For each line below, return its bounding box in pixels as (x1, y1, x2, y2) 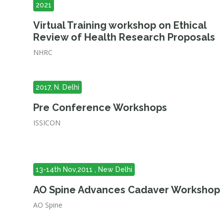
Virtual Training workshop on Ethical (33, 19, 207, 31)
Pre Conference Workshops (33, 102, 167, 113)
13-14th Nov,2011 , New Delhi (36, 166, 133, 173)
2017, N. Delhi (36, 83, 80, 91)
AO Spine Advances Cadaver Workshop (33, 184, 221, 196)
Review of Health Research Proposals (33, 31, 216, 43)
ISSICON (33, 118, 61, 127)
